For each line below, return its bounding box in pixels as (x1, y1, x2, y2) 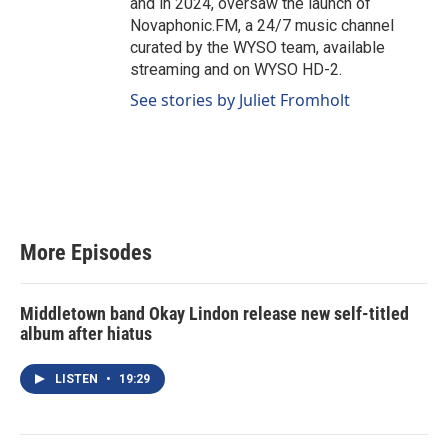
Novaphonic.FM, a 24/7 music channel (130, 15, 394, 35)
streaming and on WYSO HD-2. (130, 59, 342, 79)
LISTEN (55, 371, 101, 386)
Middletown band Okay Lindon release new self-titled (20, 302, 409, 324)
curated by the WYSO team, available (130, 37, 385, 57)
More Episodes (20, 239, 152, 265)
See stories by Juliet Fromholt (130, 88, 350, 111)
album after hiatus (20, 322, 152, 344)
